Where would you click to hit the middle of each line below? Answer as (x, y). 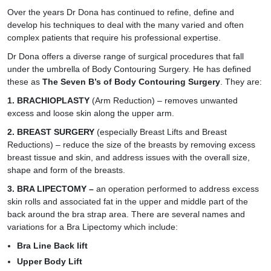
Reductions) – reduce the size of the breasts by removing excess (131, 145)
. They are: (241, 82)
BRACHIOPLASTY (53, 100)
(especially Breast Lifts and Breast (161, 132)
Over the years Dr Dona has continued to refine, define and (121, 12)
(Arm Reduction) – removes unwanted (165, 100)
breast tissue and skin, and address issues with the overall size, (129, 157)
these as (25, 82)
